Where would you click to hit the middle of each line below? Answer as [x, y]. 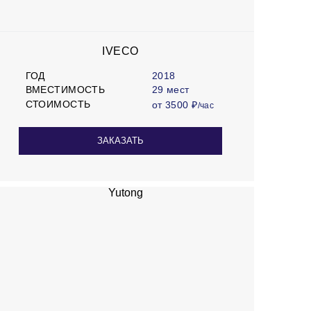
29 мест [170, 90]
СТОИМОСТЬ [58, 104]
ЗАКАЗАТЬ [120, 141]
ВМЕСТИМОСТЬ [65, 90]
